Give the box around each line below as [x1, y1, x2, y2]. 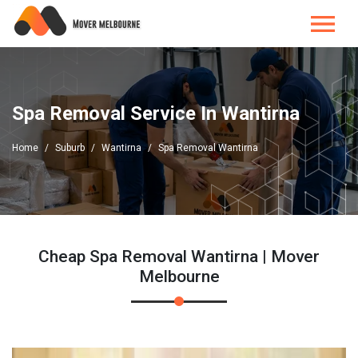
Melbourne [138, 267, 220, 286]
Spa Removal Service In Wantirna [12, 102, 300, 125]
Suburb [55, 142, 85, 153]
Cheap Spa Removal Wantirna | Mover [38, 247, 320, 266]
